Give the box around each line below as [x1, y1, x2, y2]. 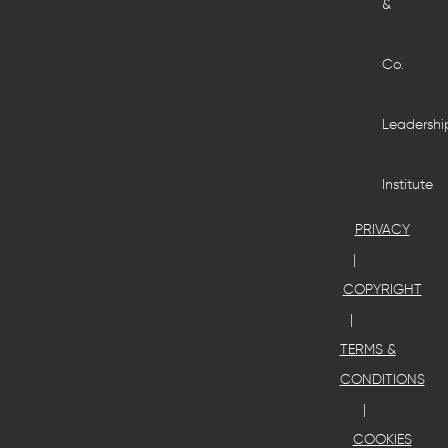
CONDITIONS [339, 370, 425, 388]
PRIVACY [354, 220, 410, 238]
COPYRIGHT [342, 280, 422, 298]
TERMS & [339, 340, 396, 358]
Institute [382, 175, 434, 193]
